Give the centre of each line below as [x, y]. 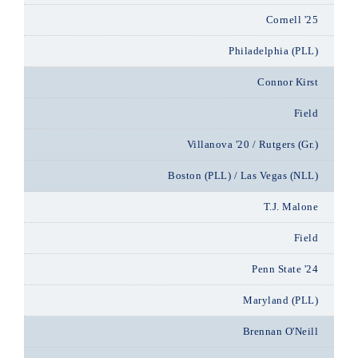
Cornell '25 [292, 20]
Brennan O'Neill [280, 331]
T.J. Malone [290, 207]
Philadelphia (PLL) [273, 51]
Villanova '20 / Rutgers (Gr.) [252, 144]
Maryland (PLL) [280, 300]
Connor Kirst [288, 82]
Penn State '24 [285, 269]
